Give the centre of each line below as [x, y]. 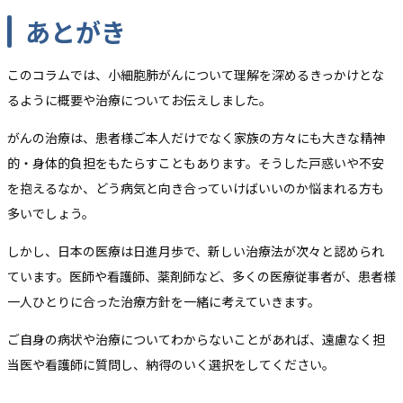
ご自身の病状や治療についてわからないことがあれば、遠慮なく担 [196, 340]
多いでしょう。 [51, 214]
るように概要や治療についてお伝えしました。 [139, 100]
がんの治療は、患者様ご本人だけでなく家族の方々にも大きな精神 [196, 138]
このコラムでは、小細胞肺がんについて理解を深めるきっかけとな [196, 75]
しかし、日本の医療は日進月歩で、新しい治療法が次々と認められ [196, 251]
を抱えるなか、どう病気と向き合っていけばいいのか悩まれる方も [196, 188]
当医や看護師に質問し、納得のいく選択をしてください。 [171, 365]
